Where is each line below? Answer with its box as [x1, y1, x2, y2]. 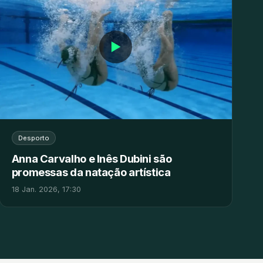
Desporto [18, 134, 49, 143]
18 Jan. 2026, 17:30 [11, 185, 81, 194]
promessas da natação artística [11, 166, 171, 179]
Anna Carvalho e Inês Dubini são [11, 152, 172, 166]
